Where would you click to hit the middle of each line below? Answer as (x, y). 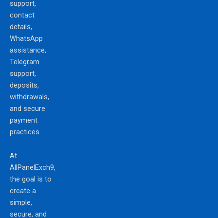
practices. (25, 132)
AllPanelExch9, (33, 168)
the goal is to (31, 179)
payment (24, 120)
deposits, (24, 85)
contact (22, 15)
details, (21, 27)
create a (23, 191)
